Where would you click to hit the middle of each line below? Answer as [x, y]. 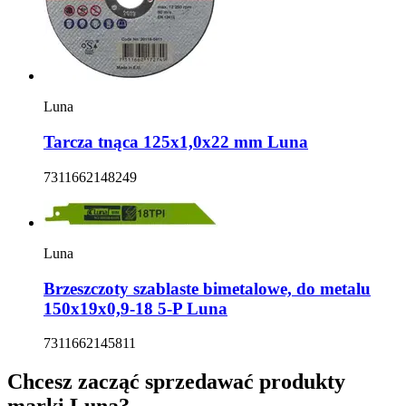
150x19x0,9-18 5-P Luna [135, 308]
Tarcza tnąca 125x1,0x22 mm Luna [176, 142]
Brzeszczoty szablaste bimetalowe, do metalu [207, 288]
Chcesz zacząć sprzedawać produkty [176, 382]
